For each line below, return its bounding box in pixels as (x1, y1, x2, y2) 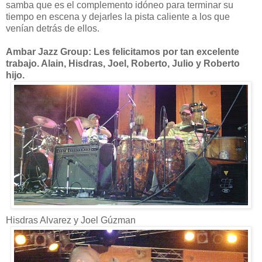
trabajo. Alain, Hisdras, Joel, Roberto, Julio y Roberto (6, 58, 240, 68)
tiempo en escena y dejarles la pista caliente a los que (6, 11, 230, 22)
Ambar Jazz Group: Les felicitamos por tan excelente (6, 46, 239, 57)
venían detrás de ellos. (6, 23, 99, 33)
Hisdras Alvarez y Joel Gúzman (6, 215, 136, 225)
